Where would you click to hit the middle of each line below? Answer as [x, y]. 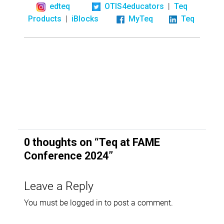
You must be [47, 202]
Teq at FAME [129, 142]
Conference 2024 [66, 156]
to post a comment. [138, 202]
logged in [86, 202]
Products [44, 18]
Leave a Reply [59, 185]
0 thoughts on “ [61, 142]
